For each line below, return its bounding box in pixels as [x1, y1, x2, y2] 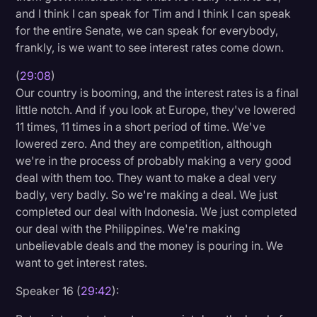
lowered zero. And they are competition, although [16, 136, 272, 151]
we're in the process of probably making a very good [16, 153, 292, 168]
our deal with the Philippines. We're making [16, 221, 241, 236]
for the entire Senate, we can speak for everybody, [16, 23, 279, 38]
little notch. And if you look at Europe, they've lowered [16, 102, 296, 117]
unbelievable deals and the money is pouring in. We [16, 238, 284, 253]
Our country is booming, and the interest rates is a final [16, 85, 299, 100]
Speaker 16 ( [16, 283, 81, 298]
